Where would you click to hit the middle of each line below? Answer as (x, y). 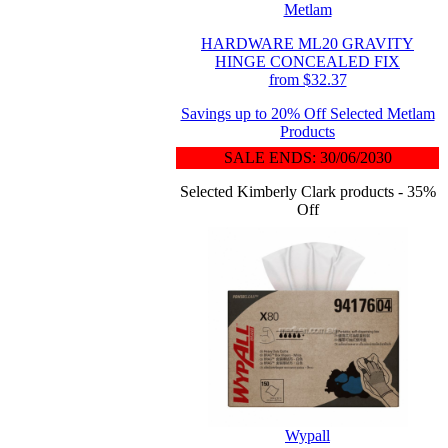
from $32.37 (307, 79)
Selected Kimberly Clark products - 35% (307, 191)
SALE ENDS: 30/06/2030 (307, 157)
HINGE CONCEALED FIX (307, 61)
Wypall (307, 435)
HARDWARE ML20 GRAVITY (307, 43)
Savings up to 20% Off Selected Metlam (307, 113)
